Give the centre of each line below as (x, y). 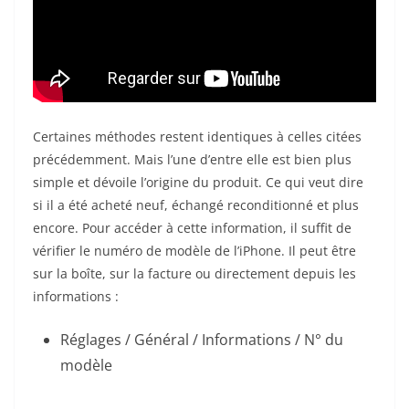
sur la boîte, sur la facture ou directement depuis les (194, 273)
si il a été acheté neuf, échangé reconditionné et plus (196, 204)
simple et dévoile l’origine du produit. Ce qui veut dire (198, 182)
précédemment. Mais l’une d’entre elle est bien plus (192, 159)
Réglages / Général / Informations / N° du (202, 339)
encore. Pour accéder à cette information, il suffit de (192, 227)
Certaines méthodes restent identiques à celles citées (197, 136)
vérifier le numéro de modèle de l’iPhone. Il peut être (194, 250)
